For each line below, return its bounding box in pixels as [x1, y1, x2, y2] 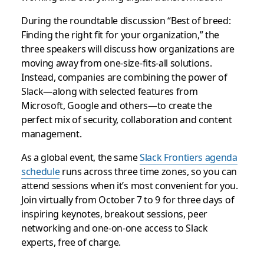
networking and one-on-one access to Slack [21, 220, 208, 235]
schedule [21, 164, 60, 178]
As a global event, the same [21, 150, 140, 164]
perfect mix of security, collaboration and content [21, 112, 232, 126]
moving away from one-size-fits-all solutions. [21, 55, 212, 70]
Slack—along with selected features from [21, 84, 198, 98]
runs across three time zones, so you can [60, 164, 237, 178]
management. [21, 126, 82, 140]
